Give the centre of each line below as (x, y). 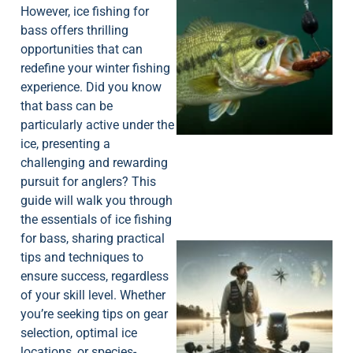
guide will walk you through (97, 201)
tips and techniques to (82, 258)
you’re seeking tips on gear (94, 314)
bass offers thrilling (74, 31)
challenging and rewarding (94, 163)
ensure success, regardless (95, 277)
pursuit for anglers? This (88, 182)
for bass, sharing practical (93, 239)
